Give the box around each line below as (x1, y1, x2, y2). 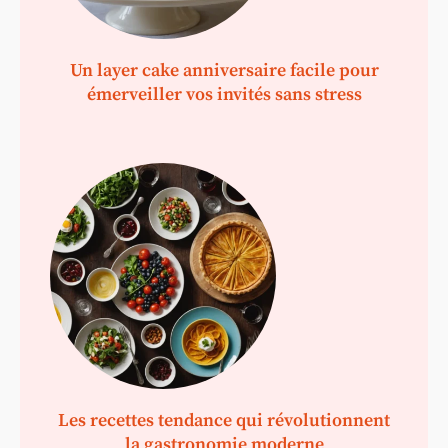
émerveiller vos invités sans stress (86, 83, 362, 107)
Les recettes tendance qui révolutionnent (58, 409, 390, 433)
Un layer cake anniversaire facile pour (69, 59, 379, 83)
